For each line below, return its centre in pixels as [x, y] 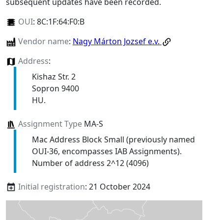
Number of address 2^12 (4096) [90, 163]
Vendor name [43, 41]
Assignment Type [50, 124]
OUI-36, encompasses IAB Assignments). [107, 151]
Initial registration [51, 186]
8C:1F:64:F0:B [60, 21]
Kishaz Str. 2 [54, 76]
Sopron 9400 [55, 88]
